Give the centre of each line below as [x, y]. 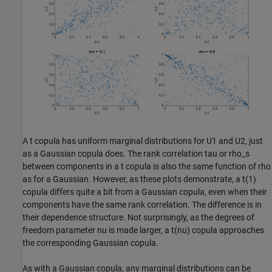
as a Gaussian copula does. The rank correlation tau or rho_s [136, 154]
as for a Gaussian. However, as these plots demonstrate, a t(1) [139, 179]
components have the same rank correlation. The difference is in [142, 205]
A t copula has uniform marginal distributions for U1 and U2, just [143, 141]
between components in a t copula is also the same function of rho [147, 167]
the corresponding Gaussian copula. [90, 243]
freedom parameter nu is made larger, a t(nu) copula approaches [143, 230]
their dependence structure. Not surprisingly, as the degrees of [138, 218]
